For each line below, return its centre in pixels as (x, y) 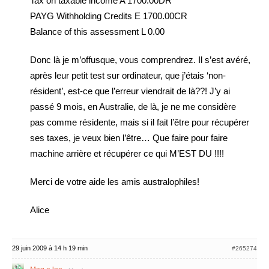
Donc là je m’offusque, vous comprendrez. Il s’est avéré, (140, 60)
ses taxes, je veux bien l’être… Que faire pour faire (129, 138)
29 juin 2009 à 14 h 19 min (50, 248)
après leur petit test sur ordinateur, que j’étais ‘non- (128, 75)
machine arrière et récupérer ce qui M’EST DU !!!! (127, 153)
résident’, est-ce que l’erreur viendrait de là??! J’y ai (130, 91)
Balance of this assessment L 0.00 (97, 32)
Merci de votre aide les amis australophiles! (115, 182)
